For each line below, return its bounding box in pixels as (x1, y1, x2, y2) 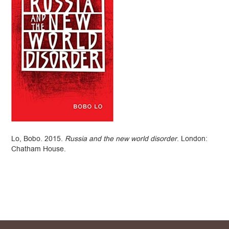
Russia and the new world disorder (65, 134, 177, 144)
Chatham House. (11, 144, 66, 154)
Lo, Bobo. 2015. (11, 134, 65, 144)
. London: (177, 134, 208, 144)
